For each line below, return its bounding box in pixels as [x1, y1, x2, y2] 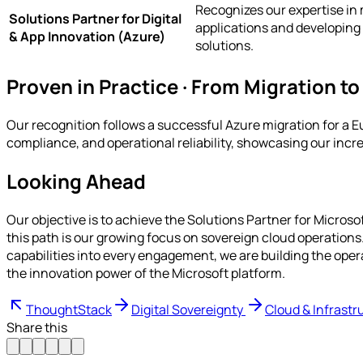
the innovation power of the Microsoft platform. [6, 264, 285, 283]
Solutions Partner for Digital [9, 10, 181, 28]
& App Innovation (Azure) [9, 28, 165, 46]
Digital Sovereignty [131, 301, 246, 319]
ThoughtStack [26, 301, 112, 319]
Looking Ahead [6, 168, 146, 195]
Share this [6, 318, 67, 337]
